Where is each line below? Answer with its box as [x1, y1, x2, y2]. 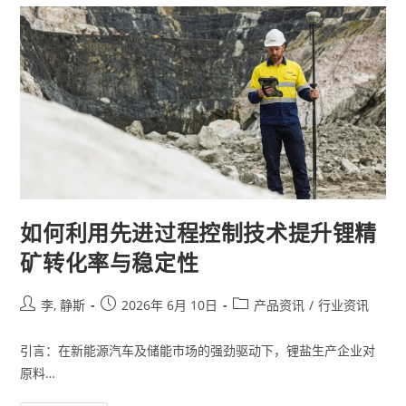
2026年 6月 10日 [121, 295, 218, 314]
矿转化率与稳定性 [20, 246, 199, 277]
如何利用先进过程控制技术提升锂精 [20, 217, 378, 247]
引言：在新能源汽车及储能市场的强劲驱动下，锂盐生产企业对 [20, 341, 376, 359]
